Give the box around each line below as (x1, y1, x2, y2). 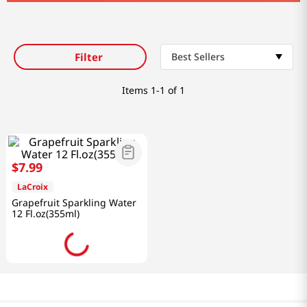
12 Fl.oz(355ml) (12, 207, 79, 221)
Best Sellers (171, 50, 225, 64)
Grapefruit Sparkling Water (12, 196, 136, 210)
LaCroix (17, 181, 48, 193)
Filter (74, 49, 103, 64)
